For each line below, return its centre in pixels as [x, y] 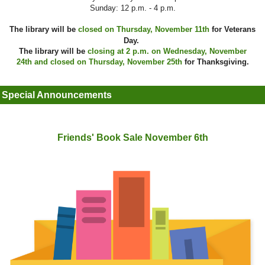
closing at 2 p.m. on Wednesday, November [167, 51]
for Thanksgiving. [215, 62]
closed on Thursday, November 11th [144, 30]
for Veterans [232, 30]
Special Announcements [57, 95]
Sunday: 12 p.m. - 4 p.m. [132, 8]
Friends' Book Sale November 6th [132, 138]
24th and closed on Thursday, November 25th [99, 62]
